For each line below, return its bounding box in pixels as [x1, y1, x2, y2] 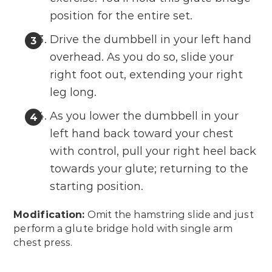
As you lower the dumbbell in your [50, 109, 239, 123]
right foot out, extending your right [50, 67, 243, 81]
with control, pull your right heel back [50, 144, 257, 158]
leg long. [50, 85, 97, 99]
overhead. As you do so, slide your [50, 50, 234, 64]
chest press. [13, 236, 73, 248]
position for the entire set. [50, 8, 193, 22]
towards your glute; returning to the [50, 161, 249, 175]
